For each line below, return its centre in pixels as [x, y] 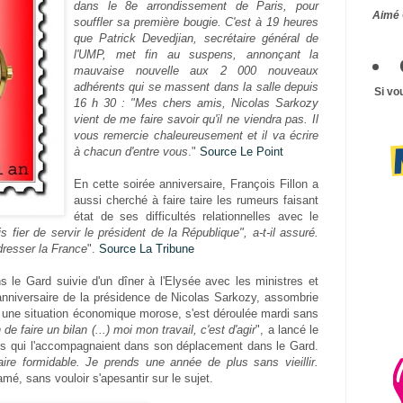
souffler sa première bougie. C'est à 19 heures [196, 22]
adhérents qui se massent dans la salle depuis [196, 86]
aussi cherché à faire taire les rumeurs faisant [196, 200]
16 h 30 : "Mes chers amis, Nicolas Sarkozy [196, 103]
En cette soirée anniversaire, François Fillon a [196, 184]
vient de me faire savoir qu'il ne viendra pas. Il [196, 119]
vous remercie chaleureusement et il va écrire [196, 135]
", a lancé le [287, 329]
